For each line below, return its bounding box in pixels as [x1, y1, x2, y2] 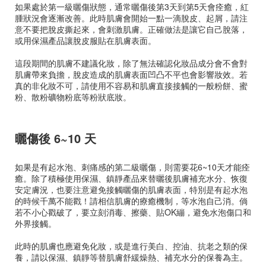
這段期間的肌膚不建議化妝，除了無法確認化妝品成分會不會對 [15, 57, 248, 69]
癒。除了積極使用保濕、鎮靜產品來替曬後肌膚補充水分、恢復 [15, 172, 248, 185]
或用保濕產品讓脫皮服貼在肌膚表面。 [15, 34, 156, 47]
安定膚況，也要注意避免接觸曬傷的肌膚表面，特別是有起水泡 [15, 183, 248, 196]
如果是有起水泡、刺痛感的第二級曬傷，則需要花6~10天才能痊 [15, 161, 250, 173]
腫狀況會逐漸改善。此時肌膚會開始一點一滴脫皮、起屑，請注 [15, 12, 248, 24]
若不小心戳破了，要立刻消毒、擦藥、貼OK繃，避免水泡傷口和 [15, 206, 251, 218]
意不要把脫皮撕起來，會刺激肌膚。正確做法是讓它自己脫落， [15, 23, 248, 36]
